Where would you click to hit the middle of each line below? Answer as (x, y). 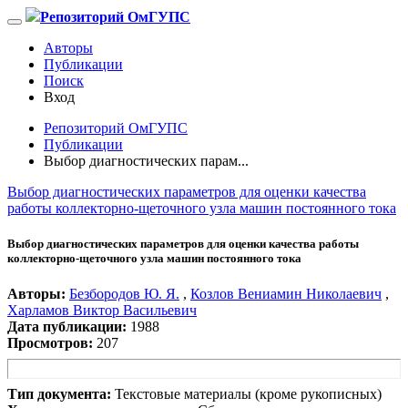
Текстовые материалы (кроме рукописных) (248, 394)
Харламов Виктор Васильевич (102, 311)
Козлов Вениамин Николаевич (286, 294)
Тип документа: (59, 394)
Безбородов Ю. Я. (124, 294)
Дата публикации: (67, 327)
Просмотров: (50, 343)
